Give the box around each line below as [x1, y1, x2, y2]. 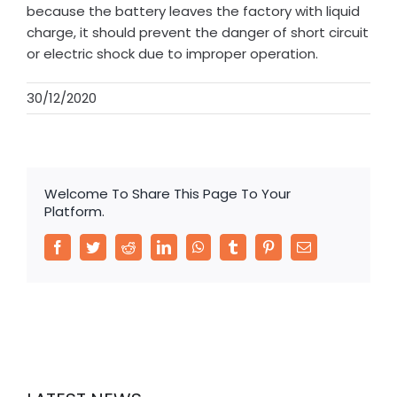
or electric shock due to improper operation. [27, 43, 318, 63]
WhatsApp [204, 238, 264, 253]
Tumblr [239, 238, 280, 253]
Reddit [135, 238, 172, 253]
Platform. [44, 201, 105, 221]
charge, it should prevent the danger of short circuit [27, 22, 369, 42]
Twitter [99, 238, 139, 253]
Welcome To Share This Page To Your [44, 183, 291, 203]
